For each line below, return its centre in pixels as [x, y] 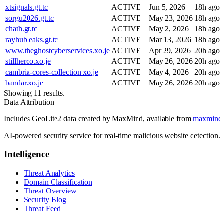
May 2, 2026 [169, 28]
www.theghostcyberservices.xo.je [57, 50]
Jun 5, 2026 [167, 7]
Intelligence [27, 154]
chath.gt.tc [21, 28]
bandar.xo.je [24, 82]
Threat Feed [42, 209]
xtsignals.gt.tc [27, 7]
